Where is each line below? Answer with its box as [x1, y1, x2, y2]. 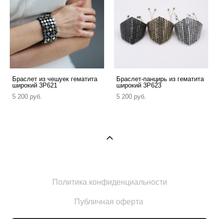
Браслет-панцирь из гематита [116, 75, 204, 83]
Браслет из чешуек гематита [12, 75, 97, 83]
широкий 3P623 [116, 81, 161, 89]
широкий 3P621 [12, 81, 57, 89]
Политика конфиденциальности [52, 177, 167, 186]
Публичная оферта [74, 197, 143, 206]
